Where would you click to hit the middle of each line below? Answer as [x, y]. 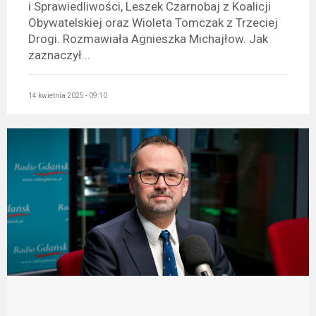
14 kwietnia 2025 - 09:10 [68, 95]
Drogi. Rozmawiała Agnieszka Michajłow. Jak [148, 39]
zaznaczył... [59, 55]
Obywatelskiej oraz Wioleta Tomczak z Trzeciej [153, 23]
